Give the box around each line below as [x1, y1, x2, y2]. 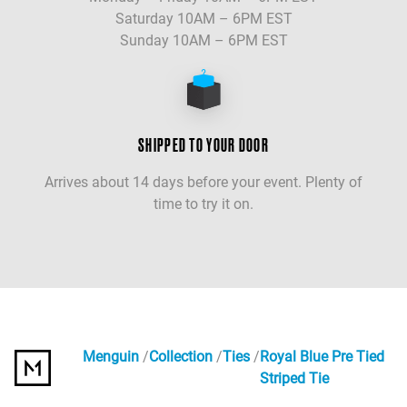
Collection [148, 348, 213, 366]
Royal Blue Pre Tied [259, 348, 384, 366]
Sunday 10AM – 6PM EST [119, 32, 288, 50]
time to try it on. [154, 195, 253, 213]
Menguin [82, 348, 139, 366]
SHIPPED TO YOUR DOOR [138, 134, 269, 156]
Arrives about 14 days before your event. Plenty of [45, 174, 362, 192]
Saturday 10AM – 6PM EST [114, 10, 293, 28]
